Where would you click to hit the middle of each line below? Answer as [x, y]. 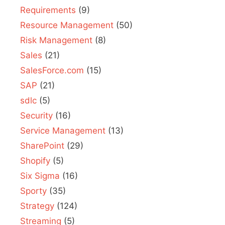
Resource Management [67, 25]
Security [36, 116]
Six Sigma [40, 176]
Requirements [48, 10]
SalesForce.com [52, 71]
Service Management [63, 131]
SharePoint [42, 146]
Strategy [37, 206]
